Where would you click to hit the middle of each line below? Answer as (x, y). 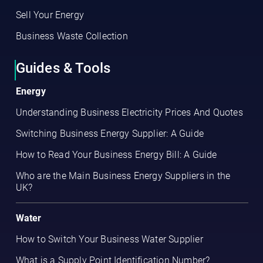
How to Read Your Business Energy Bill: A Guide (116, 155)
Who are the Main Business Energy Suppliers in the (123, 176)
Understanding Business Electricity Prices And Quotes (129, 113)
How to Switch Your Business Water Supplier (109, 240)
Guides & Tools (63, 68)
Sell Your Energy (50, 15)
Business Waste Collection (72, 36)
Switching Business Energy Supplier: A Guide (109, 134)
